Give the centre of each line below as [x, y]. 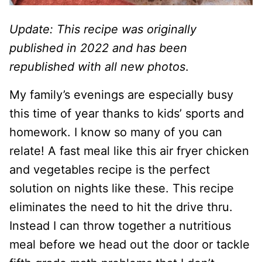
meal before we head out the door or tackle [130, 244]
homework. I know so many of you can [116, 132]
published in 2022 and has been [98, 48]
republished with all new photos [97, 67]
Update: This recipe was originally [103, 29]
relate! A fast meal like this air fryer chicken [129, 151]
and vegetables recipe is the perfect [110, 170]
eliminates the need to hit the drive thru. [121, 207]
